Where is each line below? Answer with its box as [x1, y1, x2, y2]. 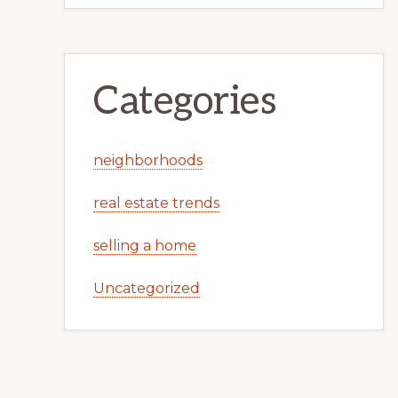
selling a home [93, 237, 196, 254]
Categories [93, 78, 276, 125]
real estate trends [93, 195, 219, 211]
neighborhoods [93, 152, 203, 169]
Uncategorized [93, 280, 200, 297]
